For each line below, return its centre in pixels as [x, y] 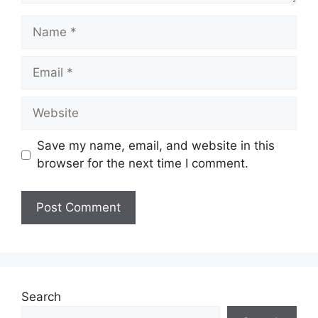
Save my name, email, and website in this [155, 146]
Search [41, 296]
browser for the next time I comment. [142, 163]
